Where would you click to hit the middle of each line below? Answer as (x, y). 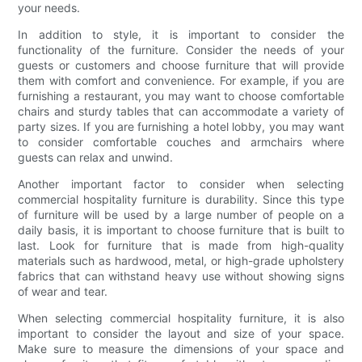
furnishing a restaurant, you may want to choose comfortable (181, 96)
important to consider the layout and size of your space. (181, 334)
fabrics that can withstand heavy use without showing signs (181, 276)
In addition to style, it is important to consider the (181, 35)
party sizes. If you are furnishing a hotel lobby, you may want (181, 127)
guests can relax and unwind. (96, 158)
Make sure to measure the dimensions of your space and (181, 349)
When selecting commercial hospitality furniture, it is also (181, 318)
